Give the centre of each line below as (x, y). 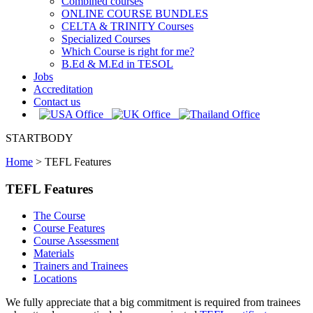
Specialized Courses (106, 39)
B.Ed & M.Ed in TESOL (117, 64)
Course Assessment (76, 241)
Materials (54, 254)
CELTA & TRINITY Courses (128, 26)
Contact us (57, 102)
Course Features (69, 228)
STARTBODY (39, 138)
